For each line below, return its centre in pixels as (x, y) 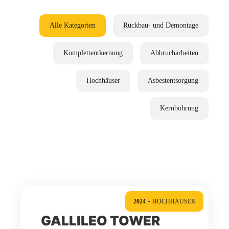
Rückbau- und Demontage (161, 25)
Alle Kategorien (73, 25)
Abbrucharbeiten (174, 53)
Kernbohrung (179, 108)
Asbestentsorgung (173, 81)
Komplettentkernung (93, 53)
